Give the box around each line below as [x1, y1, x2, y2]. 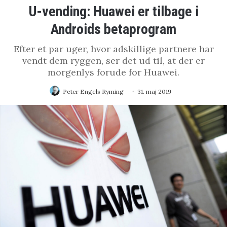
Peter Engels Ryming [63, 87, 124, 95]
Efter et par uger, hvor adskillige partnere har [13, 43, 214, 55]
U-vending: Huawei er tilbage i [28, 3, 199, 20]
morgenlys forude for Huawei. [48, 66, 179, 78]
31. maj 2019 [137, 87, 171, 95]
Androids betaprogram [51, 20, 176, 37]
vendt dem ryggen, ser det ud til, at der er [22, 54, 205, 66]
